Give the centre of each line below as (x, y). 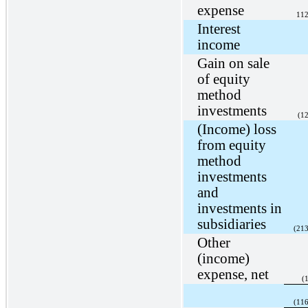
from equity (231, 145)
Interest (219, 29)
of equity (223, 79)
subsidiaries (231, 224)
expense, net (233, 274)
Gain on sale (233, 63)
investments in (239, 208)
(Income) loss (236, 129)
